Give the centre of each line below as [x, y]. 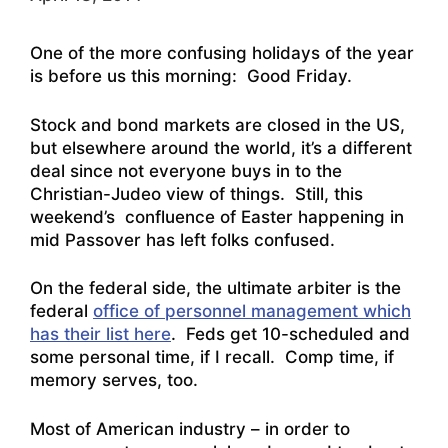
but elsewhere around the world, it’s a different [221, 147]
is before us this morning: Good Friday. [193, 76]
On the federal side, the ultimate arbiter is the [215, 288]
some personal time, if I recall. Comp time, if [212, 357]
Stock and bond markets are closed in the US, [217, 124]
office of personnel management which [252, 311]
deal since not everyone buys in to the [186, 170]
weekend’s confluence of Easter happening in [217, 216]
